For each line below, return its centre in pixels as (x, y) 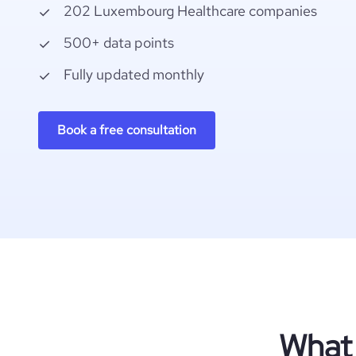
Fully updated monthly (134, 74)
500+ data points (119, 43)
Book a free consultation (127, 130)
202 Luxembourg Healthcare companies (190, 11)
